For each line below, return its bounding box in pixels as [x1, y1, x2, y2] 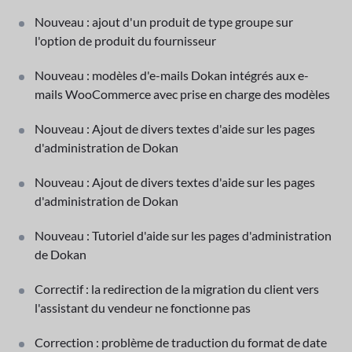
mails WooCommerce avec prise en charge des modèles [35, 86, 330, 101]
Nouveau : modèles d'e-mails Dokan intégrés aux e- [35, 67, 309, 82]
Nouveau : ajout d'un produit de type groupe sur [35, 13, 293, 29]
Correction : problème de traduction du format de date [35, 334, 327, 350]
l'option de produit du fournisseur [35, 32, 216, 48]
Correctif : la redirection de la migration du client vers [35, 280, 319, 296]
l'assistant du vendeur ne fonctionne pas [35, 299, 251, 315]
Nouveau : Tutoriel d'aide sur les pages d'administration [35, 227, 332, 243]
